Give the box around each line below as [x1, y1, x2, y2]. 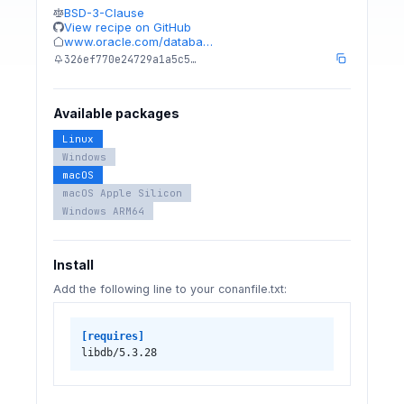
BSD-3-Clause [64, 5, 144, 20]
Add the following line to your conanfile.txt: [53, 282, 287, 296]
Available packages [53, 106, 179, 121]
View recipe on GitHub [64, 20, 191, 34]
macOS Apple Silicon [62, 187, 182, 199]
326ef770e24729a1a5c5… [64, 51, 197, 66]
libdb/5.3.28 [80, 345, 157, 359]
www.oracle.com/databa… [64, 34, 213, 49]
